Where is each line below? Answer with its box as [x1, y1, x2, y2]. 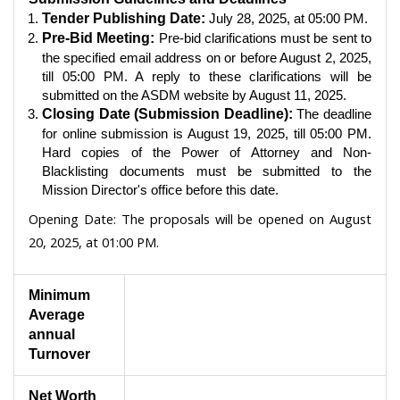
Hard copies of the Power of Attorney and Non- [42, 144, 371, 160]
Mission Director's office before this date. [42, 181, 279, 197]
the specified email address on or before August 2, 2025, [42, 49, 371, 65]
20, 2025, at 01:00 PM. [29, 232, 159, 251]
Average [29, 306, 85, 322]
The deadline [292, 105, 372, 121]
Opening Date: [29, 209, 116, 228]
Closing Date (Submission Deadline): [42, 105, 293, 121]
